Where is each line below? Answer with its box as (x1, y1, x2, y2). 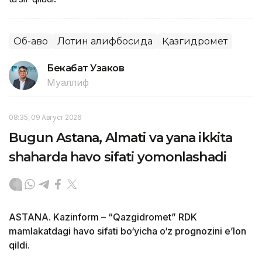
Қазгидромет (162, 36, 227, 47)
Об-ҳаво (13, 36, 48, 47)
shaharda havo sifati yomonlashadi (9, 149, 226, 166)
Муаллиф (47, 77, 89, 89)
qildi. (9, 239, 30, 251)
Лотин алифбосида (57, 36, 153, 47)
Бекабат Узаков (47, 63, 125, 74)
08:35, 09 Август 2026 (9, 113, 82, 122)
